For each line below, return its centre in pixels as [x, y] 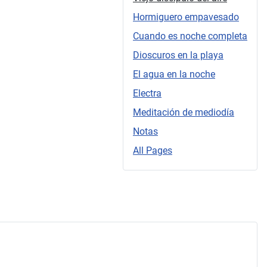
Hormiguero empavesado [186, 17]
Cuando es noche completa [190, 36]
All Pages [153, 150]
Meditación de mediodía [184, 112]
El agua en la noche [174, 74]
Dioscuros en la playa [178, 55]
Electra [147, 93]
